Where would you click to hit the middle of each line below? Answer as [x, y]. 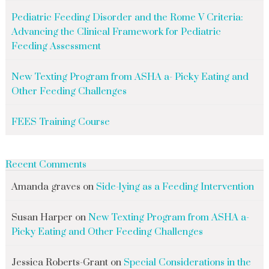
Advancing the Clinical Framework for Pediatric [116, 32]
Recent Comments [46, 165]
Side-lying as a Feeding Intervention [176, 187]
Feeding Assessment [56, 47]
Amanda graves [46, 187]
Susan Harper [42, 218]
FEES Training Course [62, 122]
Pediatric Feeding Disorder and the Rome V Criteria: [127, 18]
